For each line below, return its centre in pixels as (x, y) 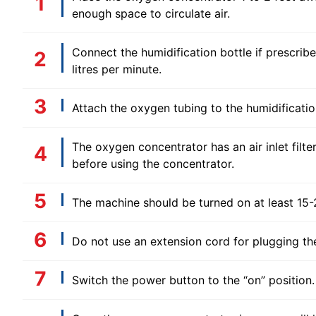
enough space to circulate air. (153, 14)
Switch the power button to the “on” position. (193, 280)
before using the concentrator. (153, 164)
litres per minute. (119, 69)
